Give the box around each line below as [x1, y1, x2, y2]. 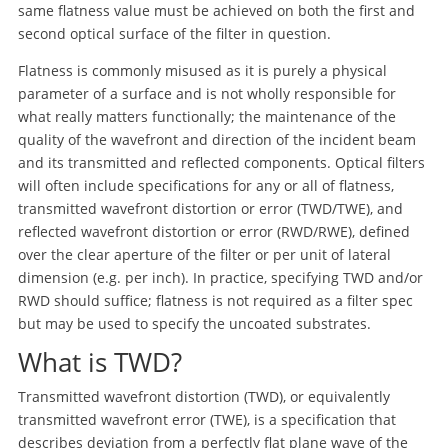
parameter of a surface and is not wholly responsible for [17, 84, 396, 103]
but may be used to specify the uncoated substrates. [17, 314, 371, 333]
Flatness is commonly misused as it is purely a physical [17, 61, 387, 80]
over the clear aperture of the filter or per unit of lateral [17, 245, 391, 264]
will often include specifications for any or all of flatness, [17, 176, 394, 195]
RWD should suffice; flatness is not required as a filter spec [17, 291, 413, 310]
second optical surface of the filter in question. [17, 24, 331, 43]
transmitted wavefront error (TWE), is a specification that [17, 410, 396, 429]
